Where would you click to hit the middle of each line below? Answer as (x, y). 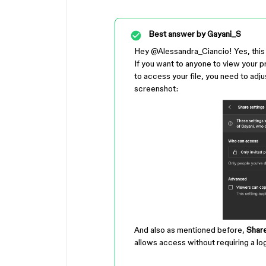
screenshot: (158, 88)
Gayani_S (223, 34)
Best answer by (177, 34)
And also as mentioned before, (190, 229)
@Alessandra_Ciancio (190, 51)
